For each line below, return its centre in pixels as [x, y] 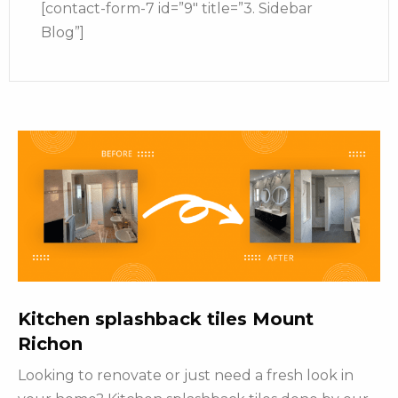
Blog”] [63, 33]
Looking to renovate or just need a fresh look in [186, 376]
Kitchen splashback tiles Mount [166, 319]
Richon [50, 344]
